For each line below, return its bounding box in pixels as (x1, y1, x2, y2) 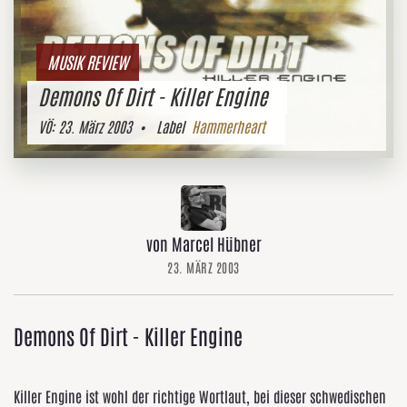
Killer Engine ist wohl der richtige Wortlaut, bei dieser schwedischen (14, 387, 386, 405)
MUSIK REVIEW (47, 51, 128, 73)
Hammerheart (192, 117, 265, 135)
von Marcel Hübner (145, 233, 262, 254)
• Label (132, 117, 192, 135)
